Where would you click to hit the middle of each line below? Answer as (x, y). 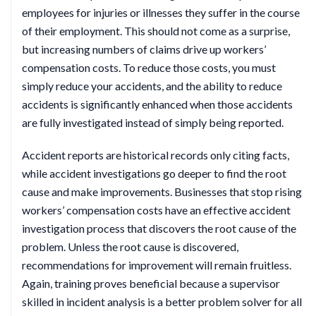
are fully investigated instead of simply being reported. (153, 122)
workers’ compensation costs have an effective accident (156, 210)
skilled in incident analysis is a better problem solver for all (162, 302)
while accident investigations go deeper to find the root (154, 173)
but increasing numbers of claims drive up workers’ (144, 49)
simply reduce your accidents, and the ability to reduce (152, 86)
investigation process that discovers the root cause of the (159, 228)
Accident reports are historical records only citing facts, (156, 155)
